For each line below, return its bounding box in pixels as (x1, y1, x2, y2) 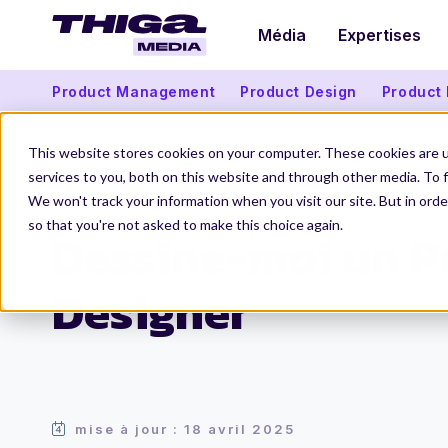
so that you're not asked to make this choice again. (28, 216, 343, 233)
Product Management (52, 82, 216, 100)
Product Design (240, 82, 357, 100)
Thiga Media (52, 194, 135, 210)
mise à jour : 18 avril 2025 (75, 421, 295, 437)
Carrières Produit (158, 194, 269, 210)
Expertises (338, 25, 421, 45)
